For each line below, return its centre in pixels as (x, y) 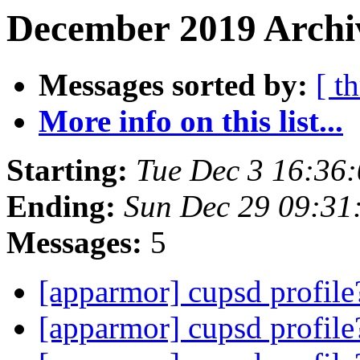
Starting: (67, 170)
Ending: (61, 207)
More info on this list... (191, 121)
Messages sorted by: (173, 85)
